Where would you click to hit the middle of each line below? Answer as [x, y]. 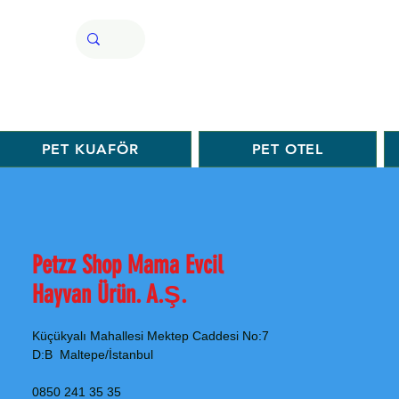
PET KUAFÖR [90, 149]
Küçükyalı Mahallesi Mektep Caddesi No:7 [151, 336]
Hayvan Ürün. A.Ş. [110, 294]
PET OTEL [287, 149]
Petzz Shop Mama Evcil [127, 265]
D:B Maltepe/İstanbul [93, 354]
